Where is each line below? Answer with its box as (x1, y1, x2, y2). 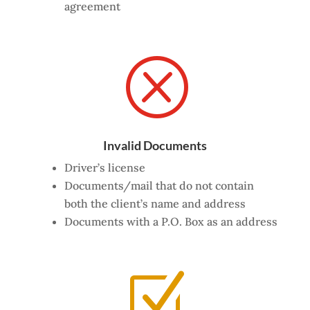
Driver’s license (64, 161, 145, 174)
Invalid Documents (102, 138, 207, 153)
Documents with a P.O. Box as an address (64, 215, 277, 228)
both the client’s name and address (64, 197, 246, 210)
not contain (192, 179, 254, 192)
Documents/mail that (64, 179, 179, 192)
